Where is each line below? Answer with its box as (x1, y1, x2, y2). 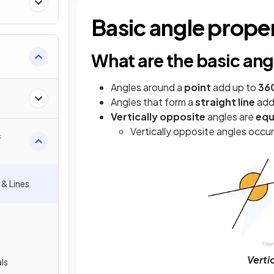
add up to (211, 81, 258, 94)
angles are (206, 110, 256, 123)
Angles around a (111, 81, 184, 94)
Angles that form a (111, 95, 195, 108)
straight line (195, 95, 255, 108)
